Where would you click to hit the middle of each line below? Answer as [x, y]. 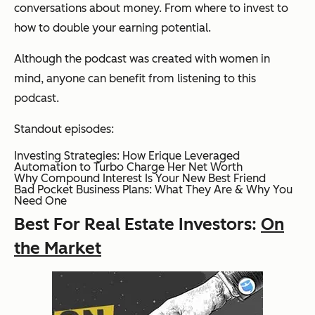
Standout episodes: [64, 129]
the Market [58, 247]
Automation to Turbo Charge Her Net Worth [128, 167]
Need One [40, 200]
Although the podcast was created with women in [142, 58]
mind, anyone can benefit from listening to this [135, 78]
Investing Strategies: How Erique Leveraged [127, 155]
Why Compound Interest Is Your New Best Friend [140, 178]
